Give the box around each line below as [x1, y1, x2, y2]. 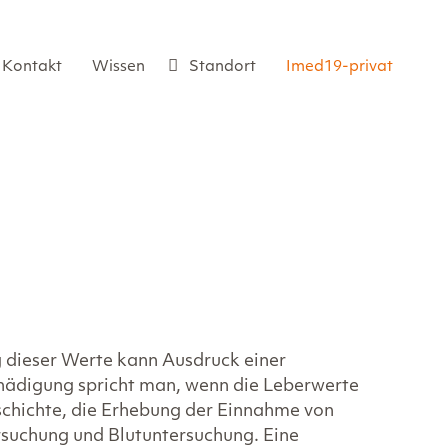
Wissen [92, 60, 145, 75]
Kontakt [2, 60, 62, 75]
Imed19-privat [286, 60, 393, 75]
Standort [189, 60, 256, 75]
